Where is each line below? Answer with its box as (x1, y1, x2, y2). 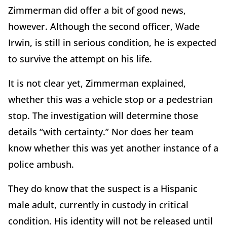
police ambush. (8, 158, 74, 171)
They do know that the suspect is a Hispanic (8, 182, 198, 195)
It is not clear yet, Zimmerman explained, (8, 77, 186, 90)
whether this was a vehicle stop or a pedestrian (8, 93, 213, 106)
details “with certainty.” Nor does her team (8, 126, 194, 138)
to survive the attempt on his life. (8, 53, 152, 65)
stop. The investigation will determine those (8, 109, 198, 122)
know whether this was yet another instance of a (8, 142, 218, 155)
